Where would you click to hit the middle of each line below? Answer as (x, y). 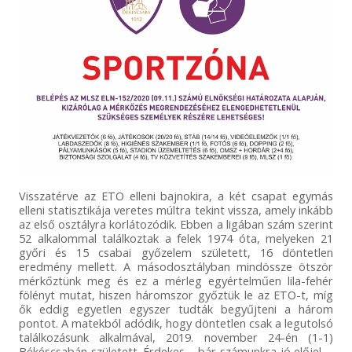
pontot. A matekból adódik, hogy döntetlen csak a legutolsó (176, 323)
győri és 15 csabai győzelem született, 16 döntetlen (176, 252)
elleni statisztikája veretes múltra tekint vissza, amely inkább (176, 209)
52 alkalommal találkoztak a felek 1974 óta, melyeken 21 (176, 238)
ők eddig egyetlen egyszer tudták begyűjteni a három (176, 308)
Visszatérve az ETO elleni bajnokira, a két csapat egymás (176, 195)
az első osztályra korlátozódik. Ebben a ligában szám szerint (176, 224)
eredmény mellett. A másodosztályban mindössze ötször (176, 266)
